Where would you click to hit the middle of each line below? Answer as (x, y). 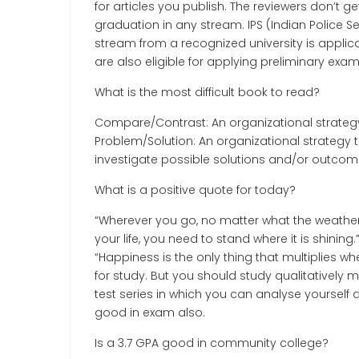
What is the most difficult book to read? (207, 92)
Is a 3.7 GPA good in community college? (212, 343)
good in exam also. (150, 313)
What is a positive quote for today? (195, 190)
